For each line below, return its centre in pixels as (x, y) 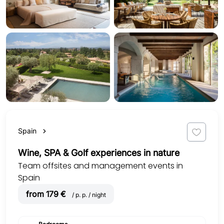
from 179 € (47, 194)
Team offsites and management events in (100, 165)
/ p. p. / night (89, 194)
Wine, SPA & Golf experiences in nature (99, 152)
